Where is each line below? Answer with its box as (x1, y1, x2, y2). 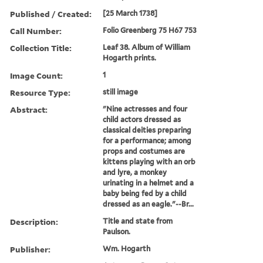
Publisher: (10, 243, 50, 255)
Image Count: (10, 69, 63, 81)
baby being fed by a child (103, 188, 187, 198)
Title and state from (103, 216, 173, 225)
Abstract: (10, 103, 48, 115)
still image (103, 87, 139, 96)
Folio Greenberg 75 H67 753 (103, 25, 197, 35)
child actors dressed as (103, 114, 181, 124)
